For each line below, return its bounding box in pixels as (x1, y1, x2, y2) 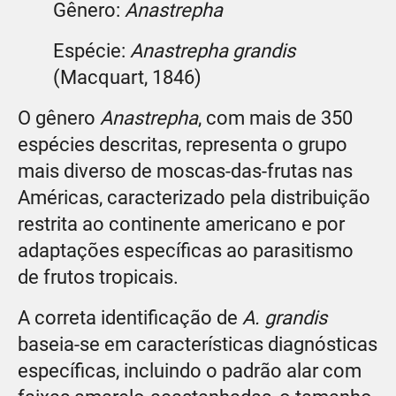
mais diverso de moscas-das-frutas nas (18, 159, 353, 182)
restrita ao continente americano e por (18, 212, 345, 235)
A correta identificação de (18, 306, 242, 329)
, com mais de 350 (198, 106, 353, 129)
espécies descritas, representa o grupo (18, 133, 347, 156)
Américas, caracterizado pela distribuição (18, 186, 370, 209)
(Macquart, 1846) (53, 65, 202, 88)
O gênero (18, 106, 100, 129)
